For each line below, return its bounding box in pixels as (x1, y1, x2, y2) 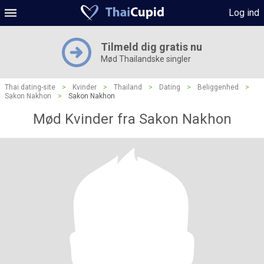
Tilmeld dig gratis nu (101, 41, 202, 53)
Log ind (229, 7, 259, 18)
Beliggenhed (197, 83, 239, 91)
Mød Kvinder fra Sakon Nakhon (32, 111, 232, 127)
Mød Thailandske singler (101, 54, 191, 64)
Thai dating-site (5, 83, 55, 91)
